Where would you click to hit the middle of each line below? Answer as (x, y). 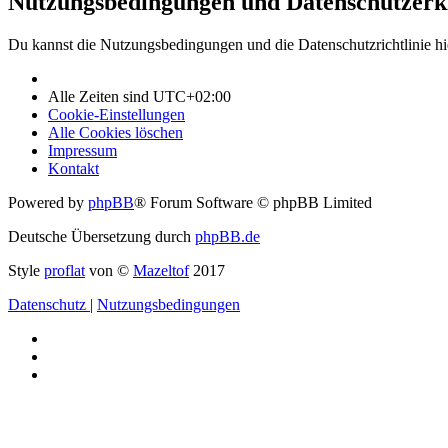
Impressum (82, 151)
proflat (64, 271)
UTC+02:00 (192, 97)
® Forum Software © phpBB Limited (253, 203)
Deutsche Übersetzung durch (101, 237)
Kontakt (73, 169)
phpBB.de (227, 237)
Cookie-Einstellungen (116, 115)
